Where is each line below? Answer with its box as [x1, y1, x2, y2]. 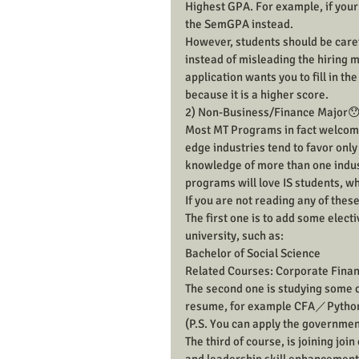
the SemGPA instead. [185, 17, 293, 31]
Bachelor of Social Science [185, 246, 321, 260]
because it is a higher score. [185, 87, 329, 102]
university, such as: [185, 228, 284, 243]
